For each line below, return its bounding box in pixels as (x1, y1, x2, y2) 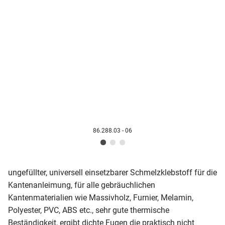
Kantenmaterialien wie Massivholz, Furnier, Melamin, (8, 193, 193, 202)
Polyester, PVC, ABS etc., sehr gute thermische (8, 205, 169, 215)
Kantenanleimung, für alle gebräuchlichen (8, 180, 155, 190)
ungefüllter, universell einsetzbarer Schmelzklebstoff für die (8, 168, 217, 177)
